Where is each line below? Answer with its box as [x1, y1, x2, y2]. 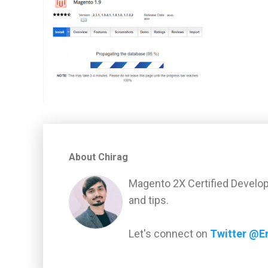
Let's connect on [129, 227, 211, 240]
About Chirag [69, 151, 129, 163]
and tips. [129, 194, 169, 207]
